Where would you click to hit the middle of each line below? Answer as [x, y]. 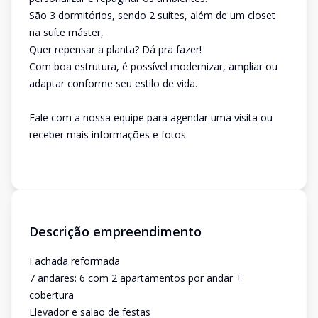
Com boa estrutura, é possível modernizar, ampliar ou [153, 66]
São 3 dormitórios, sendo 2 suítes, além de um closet [152, 15]
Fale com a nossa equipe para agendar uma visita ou [151, 117]
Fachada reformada [75, 261]
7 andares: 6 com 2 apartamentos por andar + [136, 278]
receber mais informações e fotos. [109, 135]
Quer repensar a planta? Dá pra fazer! [115, 49]
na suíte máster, [66, 32]
